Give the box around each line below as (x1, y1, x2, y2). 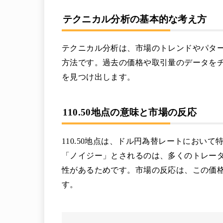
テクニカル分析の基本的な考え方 (62, 14, 207, 25)
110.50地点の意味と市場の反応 (62, 107, 197, 118)
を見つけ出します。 (62, 72, 135, 82)
